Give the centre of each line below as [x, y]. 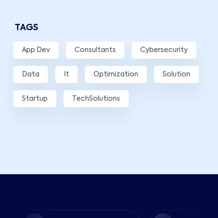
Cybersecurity [164, 50]
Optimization [116, 74]
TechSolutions [96, 99]
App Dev [36, 50]
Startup [35, 99]
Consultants [95, 50]
